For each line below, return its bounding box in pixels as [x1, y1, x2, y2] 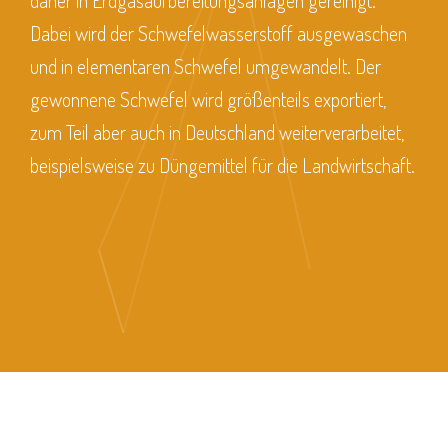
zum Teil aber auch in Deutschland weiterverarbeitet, [30, 119, 404, 145]
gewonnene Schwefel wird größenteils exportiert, [30, 86, 386, 112]
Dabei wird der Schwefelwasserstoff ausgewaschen [30, 20, 407, 46]
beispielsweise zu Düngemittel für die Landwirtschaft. [30, 152, 415, 178]
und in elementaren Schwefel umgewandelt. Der [30, 53, 381, 79]
